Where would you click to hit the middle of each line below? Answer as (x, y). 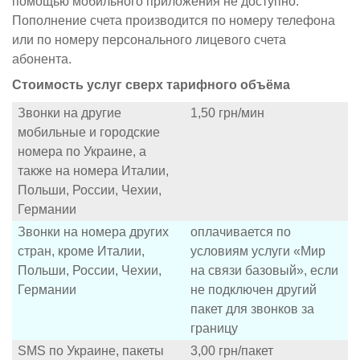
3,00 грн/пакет (232, 350)
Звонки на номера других (93, 231)
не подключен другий (254, 289)
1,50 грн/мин (227, 112)
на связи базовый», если (264, 270)
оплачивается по (241, 231)
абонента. (42, 59)
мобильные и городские (89, 132)
